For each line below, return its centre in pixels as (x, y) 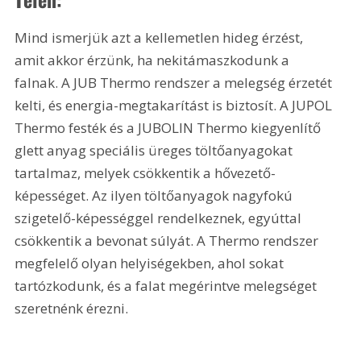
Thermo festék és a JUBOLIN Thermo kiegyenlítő (170, 128)
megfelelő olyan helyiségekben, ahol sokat (151, 263)
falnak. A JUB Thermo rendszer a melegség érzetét (175, 83)
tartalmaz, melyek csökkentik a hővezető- (145, 173)
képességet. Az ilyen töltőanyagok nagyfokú (156, 196)
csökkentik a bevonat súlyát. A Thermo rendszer (168, 241)
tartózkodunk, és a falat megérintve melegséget (168, 286)
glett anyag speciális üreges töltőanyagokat (156, 151)
